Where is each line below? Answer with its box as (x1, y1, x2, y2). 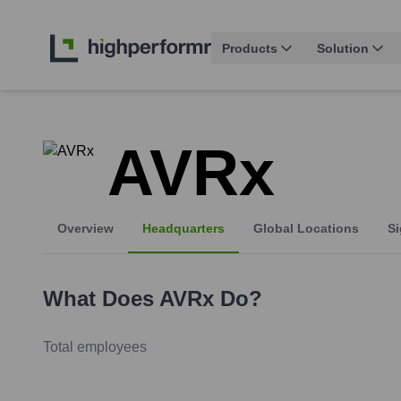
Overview (57, 221, 114, 236)
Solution (317, 41, 369, 56)
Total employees (43, 339, 147, 355)
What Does (43, 286, 159, 311)
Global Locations (253, 221, 359, 236)
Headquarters (142, 221, 225, 236)
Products (222, 41, 277, 56)
